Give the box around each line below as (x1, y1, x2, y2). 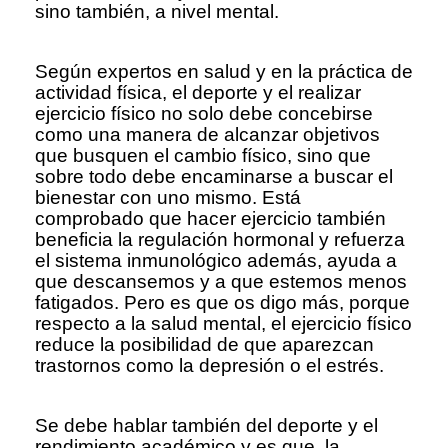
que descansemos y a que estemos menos (35, 270, 407, 292)
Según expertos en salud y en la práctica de (35, 60, 413, 82)
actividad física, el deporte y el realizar (35, 81, 361, 103)
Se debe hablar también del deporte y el (35, 414, 378, 436)
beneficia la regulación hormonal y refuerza (35, 228, 405, 250)
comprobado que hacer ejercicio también (35, 207, 386, 229)
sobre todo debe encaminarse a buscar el (35, 165, 393, 187)
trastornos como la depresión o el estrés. (35, 354, 384, 376)
